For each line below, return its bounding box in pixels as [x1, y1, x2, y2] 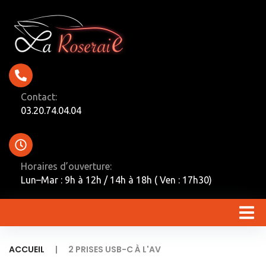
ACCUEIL [9, 243, 45, 255]
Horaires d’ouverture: [21, 161, 112, 172]
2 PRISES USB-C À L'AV [68, 243, 161, 255]
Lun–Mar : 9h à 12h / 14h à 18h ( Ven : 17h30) [21, 175, 212, 185]
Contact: [21, 91, 57, 102]
